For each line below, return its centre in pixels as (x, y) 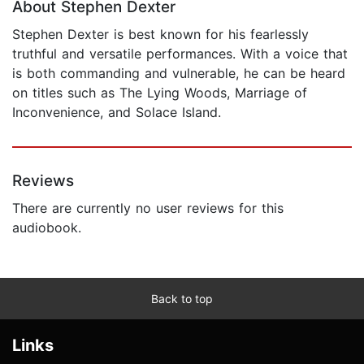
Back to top (182, 298)
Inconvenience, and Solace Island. (117, 112)
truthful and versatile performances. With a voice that (180, 53)
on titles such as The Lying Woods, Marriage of (160, 92)
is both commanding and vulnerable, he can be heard (179, 73)
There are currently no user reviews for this (148, 208)
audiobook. (47, 227)
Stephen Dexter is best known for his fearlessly (160, 34)
